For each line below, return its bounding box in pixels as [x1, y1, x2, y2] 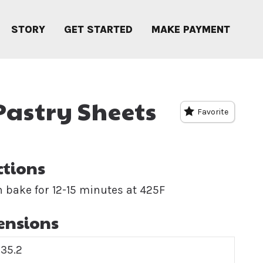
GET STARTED [64, 23, 133, 35]
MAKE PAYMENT [151, 23, 230, 35]
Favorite [197, 107, 228, 117]
